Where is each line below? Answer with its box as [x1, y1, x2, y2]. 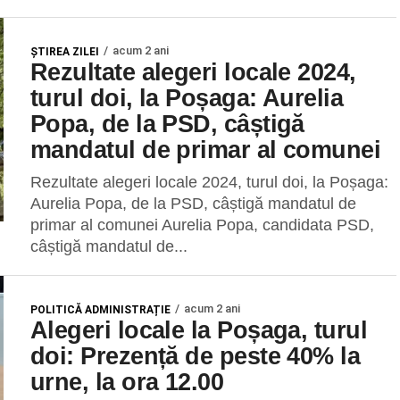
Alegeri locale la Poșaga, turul [30, 316, 368, 344]
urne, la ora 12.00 [30, 368, 224, 396]
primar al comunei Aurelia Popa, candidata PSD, [30, 216, 374, 234]
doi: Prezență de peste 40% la [30, 342, 361, 370]
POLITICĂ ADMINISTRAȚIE [30, 304, 171, 316]
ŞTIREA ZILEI [30, 46, 99, 58]
